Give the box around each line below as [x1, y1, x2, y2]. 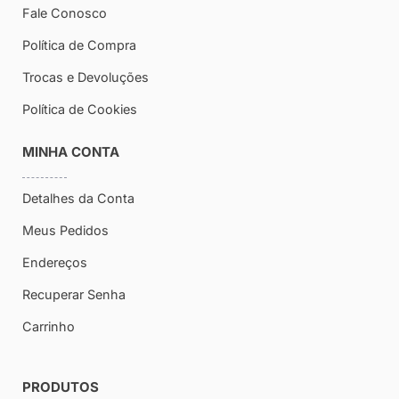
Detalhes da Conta [22, 190, 134, 206]
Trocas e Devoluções [22, 69, 149, 85]
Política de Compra [22, 37, 136, 53]
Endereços [22, 254, 87, 270]
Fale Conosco [22, 4, 107, 20]
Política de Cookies [22, 101, 137, 117]
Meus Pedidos [22, 222, 109, 238]
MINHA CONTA [22, 142, 119, 160]
